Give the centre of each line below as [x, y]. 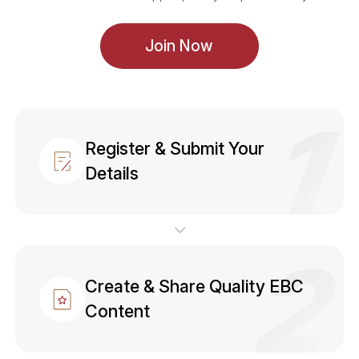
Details [112, 173]
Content [118, 311]
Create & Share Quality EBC [195, 286]
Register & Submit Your [175, 148]
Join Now [179, 46]
